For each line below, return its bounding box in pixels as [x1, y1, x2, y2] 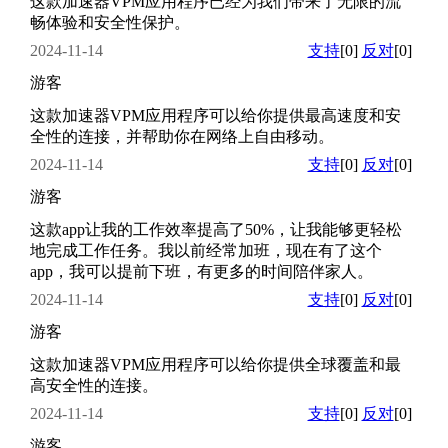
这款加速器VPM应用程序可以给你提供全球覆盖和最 [29, 355, 401, 373]
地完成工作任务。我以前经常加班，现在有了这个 [29, 241, 382, 259]
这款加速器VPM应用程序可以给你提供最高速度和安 [29, 106, 401, 124]
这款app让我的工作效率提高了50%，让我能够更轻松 [29, 220, 402, 238]
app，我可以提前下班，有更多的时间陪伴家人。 [29, 262, 373, 280]
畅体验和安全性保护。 [29, 13, 190, 31]
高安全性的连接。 [29, 376, 158, 394]
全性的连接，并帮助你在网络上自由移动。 [29, 127, 334, 145]
